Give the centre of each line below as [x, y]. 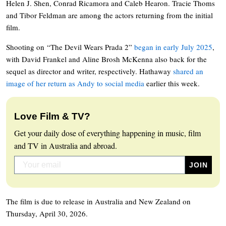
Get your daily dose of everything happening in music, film [107, 133]
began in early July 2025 [173, 47]
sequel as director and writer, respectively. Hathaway [90, 71]
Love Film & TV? [52, 116]
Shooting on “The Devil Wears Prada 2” [70, 47]
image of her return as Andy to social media [75, 83]
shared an [188, 71]
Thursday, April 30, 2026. [47, 213]
